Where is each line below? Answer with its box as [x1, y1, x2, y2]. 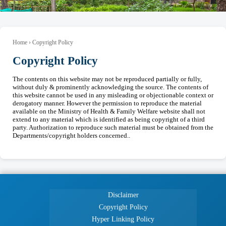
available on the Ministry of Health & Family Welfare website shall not [13, 107, 205, 115]
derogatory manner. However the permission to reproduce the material [13, 99, 202, 107]
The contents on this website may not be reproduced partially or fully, [13, 75, 202, 83]
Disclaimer [107, 191, 139, 199]
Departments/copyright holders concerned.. [13, 131, 130, 139]
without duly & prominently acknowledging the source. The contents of [13, 83, 208, 91]
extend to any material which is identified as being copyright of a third [13, 115, 205, 123]
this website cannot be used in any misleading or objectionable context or [13, 91, 213, 99]
